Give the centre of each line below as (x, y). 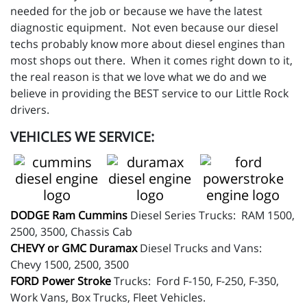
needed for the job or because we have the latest (136, 11)
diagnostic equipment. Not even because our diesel (144, 28)
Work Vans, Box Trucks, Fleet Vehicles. (108, 298)
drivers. (31, 110)
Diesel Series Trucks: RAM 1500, (212, 216)
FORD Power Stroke (61, 281)
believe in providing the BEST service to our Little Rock (149, 94)
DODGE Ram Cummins (69, 216)
